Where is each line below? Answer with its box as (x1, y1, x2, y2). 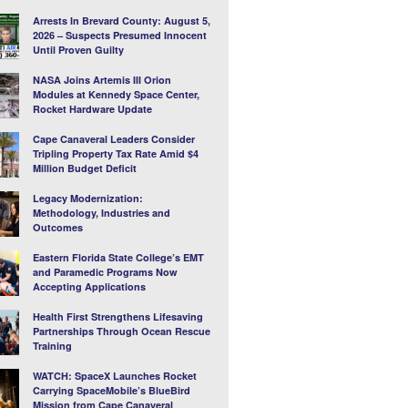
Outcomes (32, 220, 83, 235)
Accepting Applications (32, 280, 146, 294)
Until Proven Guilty (32, 43, 124, 57)
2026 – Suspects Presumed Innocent (32, 28, 207, 43)
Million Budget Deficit (32, 161, 137, 176)
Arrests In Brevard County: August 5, (32, 14, 210, 28)
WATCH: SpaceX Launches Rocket (32, 369, 197, 383)
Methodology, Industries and (32, 206, 170, 220)
